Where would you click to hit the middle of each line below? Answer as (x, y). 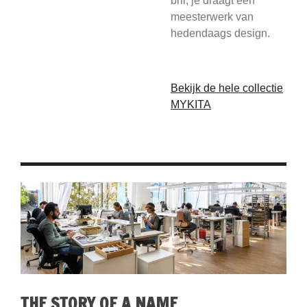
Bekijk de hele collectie (227, 88)
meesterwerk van (212, 17)
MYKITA (191, 105)
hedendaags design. (220, 33)
